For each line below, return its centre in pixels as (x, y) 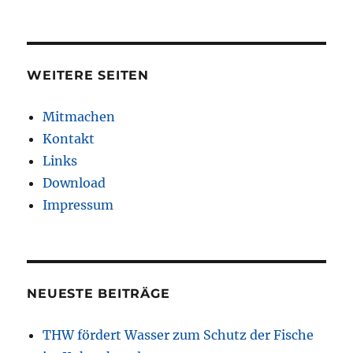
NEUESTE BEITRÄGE (98, 294)
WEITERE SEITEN (88, 76)
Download (74, 183)
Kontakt (69, 139)
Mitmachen (79, 117)
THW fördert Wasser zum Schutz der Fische (178, 335)
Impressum (78, 205)
